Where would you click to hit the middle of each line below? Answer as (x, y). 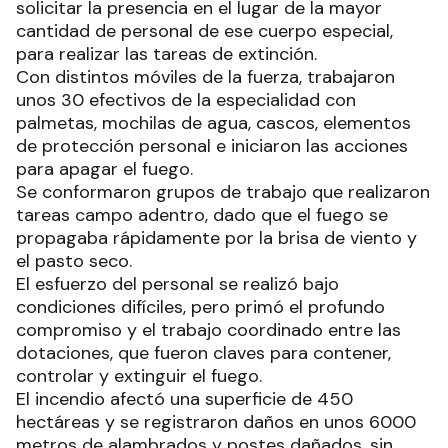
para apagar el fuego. (104, 169)
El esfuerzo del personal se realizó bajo (177, 284)
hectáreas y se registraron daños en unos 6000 (216, 422)
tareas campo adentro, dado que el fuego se (202, 215)
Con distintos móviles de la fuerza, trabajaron (205, 77)
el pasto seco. (74, 261)
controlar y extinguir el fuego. (139, 376)
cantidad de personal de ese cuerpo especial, (204, 31)
